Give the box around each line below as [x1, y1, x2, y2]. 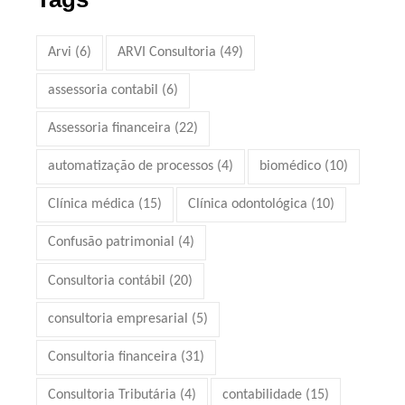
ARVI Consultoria [118, 45, 217, 61]
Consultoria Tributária [48, 387, 177, 402]
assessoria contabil [48, 83, 159, 99]
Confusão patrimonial [48, 235, 175, 250]
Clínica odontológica [188, 197, 308, 212]
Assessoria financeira [48, 121, 172, 137]
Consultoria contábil [48, 273, 166, 288]
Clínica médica [48, 197, 136, 212]
